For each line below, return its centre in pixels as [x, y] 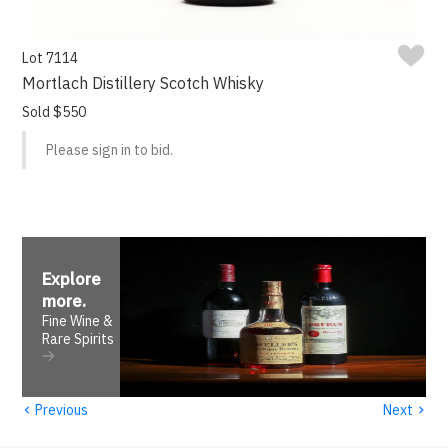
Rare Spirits [78, 339]
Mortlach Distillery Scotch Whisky [143, 83]
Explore [72, 279]
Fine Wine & [78, 321]
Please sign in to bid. [110, 150]
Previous [60, 409]
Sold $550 [54, 112]
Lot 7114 [50, 58]
